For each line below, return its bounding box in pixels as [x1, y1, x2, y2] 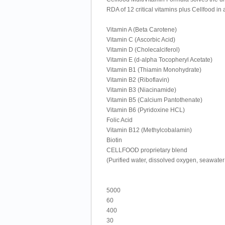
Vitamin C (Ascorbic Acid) [106, 36, 175, 43]
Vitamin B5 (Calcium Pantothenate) [106, 96, 202, 103]
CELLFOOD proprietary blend [106, 147, 187, 154]
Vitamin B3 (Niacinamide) [106, 86, 176, 93]
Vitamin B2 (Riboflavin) [106, 76, 169, 83]
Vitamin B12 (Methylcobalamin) [106, 127, 192, 134]
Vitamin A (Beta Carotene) [106, 26, 177, 33]
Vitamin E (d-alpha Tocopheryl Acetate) [106, 56, 212, 63]
